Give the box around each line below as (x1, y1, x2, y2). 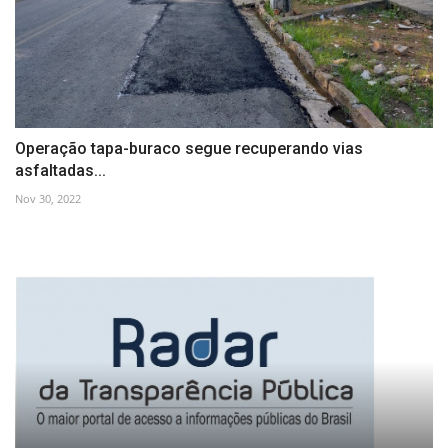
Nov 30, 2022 (15, 191, 81, 207)
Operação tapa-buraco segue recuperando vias (15, 139, 363, 159)
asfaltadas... (15, 161, 106, 181)
